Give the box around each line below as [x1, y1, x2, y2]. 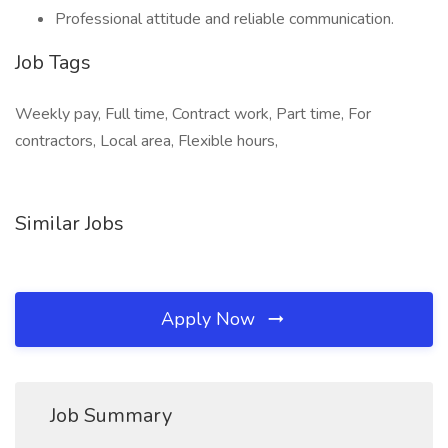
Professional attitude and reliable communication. [55, 8, 394, 30]
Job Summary [50, 402, 172, 429]
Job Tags [15, 49, 91, 76]
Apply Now [161, 307, 260, 331]
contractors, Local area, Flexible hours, [15, 130, 278, 152]
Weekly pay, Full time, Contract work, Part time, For [15, 103, 371, 125]
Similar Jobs [15, 210, 124, 237]
